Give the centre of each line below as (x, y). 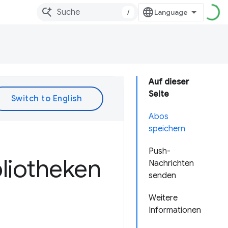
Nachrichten (171, 163)
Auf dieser (169, 82)
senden (162, 176)
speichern (167, 129)
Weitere (163, 198)
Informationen (175, 210)
